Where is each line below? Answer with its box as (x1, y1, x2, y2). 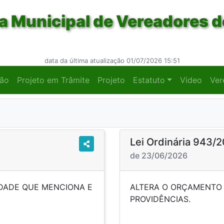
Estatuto (133, 75, 165, 85)
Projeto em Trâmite (17, 75, 90, 85)
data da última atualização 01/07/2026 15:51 (44, 56, 180, 64)
